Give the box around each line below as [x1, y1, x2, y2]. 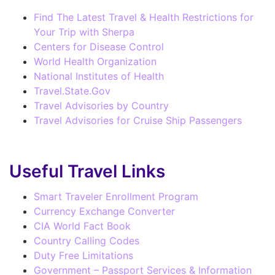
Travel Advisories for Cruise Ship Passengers [34, 114, 242, 126]
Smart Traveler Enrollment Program [34, 190, 198, 203]
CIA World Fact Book [34, 219, 131, 232]
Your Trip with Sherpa [34, 25, 134, 38]
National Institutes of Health [34, 69, 164, 82]
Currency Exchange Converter [34, 204, 175, 217]
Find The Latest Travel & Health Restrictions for [34, 10, 254, 23]
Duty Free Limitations [34, 249, 133, 261]
